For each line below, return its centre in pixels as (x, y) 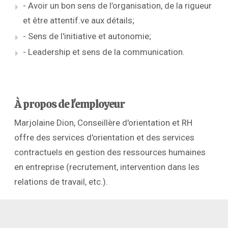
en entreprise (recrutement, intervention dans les (107, 167)
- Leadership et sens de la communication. (104, 52)
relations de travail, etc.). (61, 181)
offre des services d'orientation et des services (104, 137)
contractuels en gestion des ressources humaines (110, 152)
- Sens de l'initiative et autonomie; (87, 36)
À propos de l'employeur (69, 104)
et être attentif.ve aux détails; (79, 21)
